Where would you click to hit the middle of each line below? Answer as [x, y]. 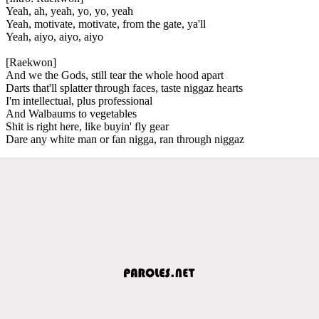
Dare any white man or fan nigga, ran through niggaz [125, 139]
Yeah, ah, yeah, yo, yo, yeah [69, 11]
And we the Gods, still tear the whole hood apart [115, 75]
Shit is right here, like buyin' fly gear [87, 126]
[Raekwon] [31, 62]
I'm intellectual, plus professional [79, 100]
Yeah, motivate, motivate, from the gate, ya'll [106, 23]
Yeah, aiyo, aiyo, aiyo [54, 36]
